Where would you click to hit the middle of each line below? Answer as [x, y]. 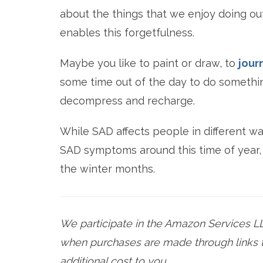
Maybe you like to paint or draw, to [149, 63]
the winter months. [107, 169]
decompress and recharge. [127, 101]
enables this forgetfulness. [127, 33]
